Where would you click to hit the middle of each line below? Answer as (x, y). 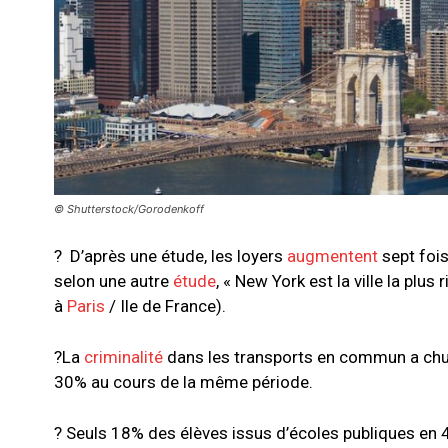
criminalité (123, 357)
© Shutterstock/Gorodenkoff (129, 209)
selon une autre (113, 281)
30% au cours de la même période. (185, 382)
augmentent (332, 256)
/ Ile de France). (167, 306)
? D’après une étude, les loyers (170, 256)
